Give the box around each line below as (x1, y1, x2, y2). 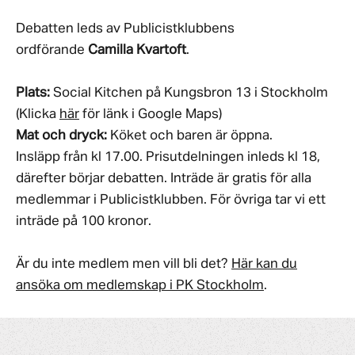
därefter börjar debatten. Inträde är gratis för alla (16, 171, 311, 185)
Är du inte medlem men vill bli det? (16, 257, 231, 271)
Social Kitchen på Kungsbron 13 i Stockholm (50, 86, 328, 100)
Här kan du (231, 257, 297, 271)
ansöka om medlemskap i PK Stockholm (16, 278, 264, 292)
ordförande (16, 43, 88, 57)
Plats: (16, 86, 50, 100)
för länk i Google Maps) (79, 107, 222, 121)
